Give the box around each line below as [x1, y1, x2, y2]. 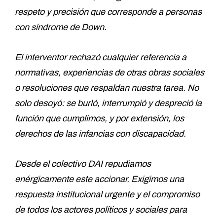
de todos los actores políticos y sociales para [15, 204, 187, 215]
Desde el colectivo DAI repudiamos [15, 158, 151, 169]
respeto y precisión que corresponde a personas [15, 6, 202, 17]
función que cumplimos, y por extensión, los [15, 113, 184, 123]
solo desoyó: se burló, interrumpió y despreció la [15, 98, 202, 108]
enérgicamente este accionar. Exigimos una [15, 174, 184, 184]
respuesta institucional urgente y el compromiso [15, 189, 200, 199]
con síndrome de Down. [15, 22, 107, 32]
